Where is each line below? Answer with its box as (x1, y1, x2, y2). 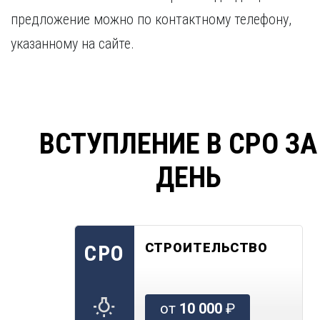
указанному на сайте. (11, 35, 134, 52)
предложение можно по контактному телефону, (11, 11, 291, 28)
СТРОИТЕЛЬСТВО (144, 240, 269, 255)
